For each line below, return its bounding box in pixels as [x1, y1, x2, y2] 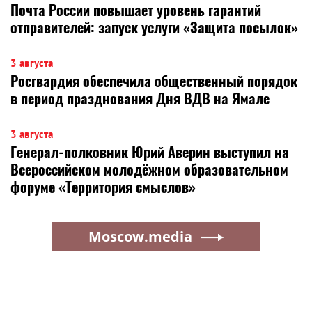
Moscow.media [88, 226, 192, 246]
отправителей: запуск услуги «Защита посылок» [10, 16, 298, 38]
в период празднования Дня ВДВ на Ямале [10, 87, 270, 109]
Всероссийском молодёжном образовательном [10, 158, 288, 180]
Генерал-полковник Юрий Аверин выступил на [10, 141, 289, 162]
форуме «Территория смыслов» [10, 175, 196, 197]
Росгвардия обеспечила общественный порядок [10, 70, 297, 91]
